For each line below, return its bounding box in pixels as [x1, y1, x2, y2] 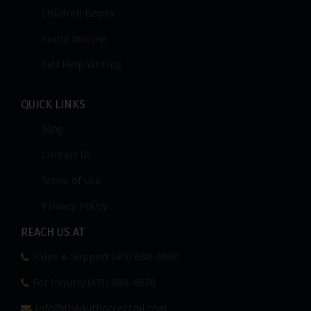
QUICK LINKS [21, 98, 85, 111]
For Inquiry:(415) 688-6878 [33, 276, 156, 289]
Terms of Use [42, 174, 101, 187]
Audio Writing [42, 33, 106, 45]
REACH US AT [21, 226, 85, 239]
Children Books [42, 7, 115, 19]
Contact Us [42, 149, 92, 161]
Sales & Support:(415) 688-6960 [33, 251, 179, 263]
